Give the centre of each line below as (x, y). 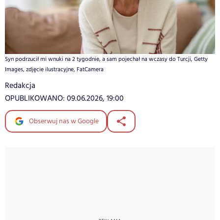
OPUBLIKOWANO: (36, 98)
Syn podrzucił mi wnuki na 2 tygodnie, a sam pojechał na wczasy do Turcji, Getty (106, 59)
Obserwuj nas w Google (63, 121)
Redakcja (20, 85)
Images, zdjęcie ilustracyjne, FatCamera (54, 69)
